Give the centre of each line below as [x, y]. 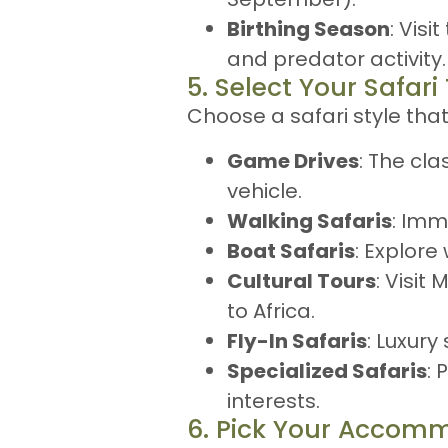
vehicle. [264, 190]
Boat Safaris [291, 250]
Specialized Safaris [327, 370]
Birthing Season [308, 29]
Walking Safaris [309, 220]
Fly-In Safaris [297, 340]
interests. [273, 400]
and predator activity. [336, 59]
